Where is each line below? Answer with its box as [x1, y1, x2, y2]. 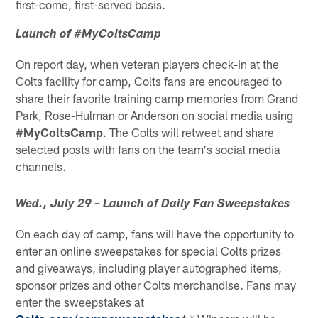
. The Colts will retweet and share [103, 125, 275, 140]
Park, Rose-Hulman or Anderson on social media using [16, 108, 294, 123]
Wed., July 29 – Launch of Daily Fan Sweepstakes [16, 198, 290, 211]
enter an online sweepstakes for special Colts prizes [16, 243, 282, 258]
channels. [16, 159, 67, 174]
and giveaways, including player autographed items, [16, 260, 283, 275]
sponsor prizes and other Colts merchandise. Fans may [16, 277, 297, 292]
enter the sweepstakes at [16, 294, 145, 309]
